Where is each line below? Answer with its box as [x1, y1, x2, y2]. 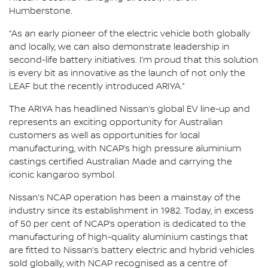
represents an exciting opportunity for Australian [9, 117, 223, 128]
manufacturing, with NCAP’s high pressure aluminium [9, 144, 241, 154]
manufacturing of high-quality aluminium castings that [9, 232, 248, 243]
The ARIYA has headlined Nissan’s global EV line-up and [9, 104, 250, 115]
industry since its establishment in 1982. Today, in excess [9, 206, 254, 217]
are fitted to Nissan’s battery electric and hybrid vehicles [9, 245, 254, 256]
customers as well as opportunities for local [9, 130, 200, 141]
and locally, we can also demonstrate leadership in [9, 42, 230, 53]
